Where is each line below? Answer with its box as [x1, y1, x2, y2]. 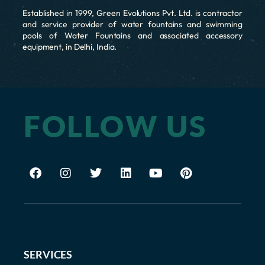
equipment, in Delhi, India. [22, 41, 117, 52]
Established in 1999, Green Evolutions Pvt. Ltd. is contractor [22, 7, 243, 18]
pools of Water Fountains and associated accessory [22, 30, 243, 41]
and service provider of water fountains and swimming [22, 18, 243, 30]
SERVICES [24, 247, 73, 261]
